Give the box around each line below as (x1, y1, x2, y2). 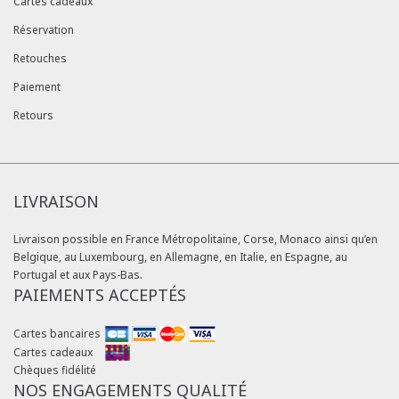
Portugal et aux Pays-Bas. (13, 267, 142, 283)
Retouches (13, 51, 67, 67)
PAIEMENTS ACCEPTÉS (13, 284, 186, 306)
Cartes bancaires (13, 325, 101, 341)
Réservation (13, 22, 74, 38)
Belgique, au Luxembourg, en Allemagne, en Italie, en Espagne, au (13, 249, 347, 265)
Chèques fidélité (13, 362, 96, 378)
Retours (13, 108, 53, 124)
